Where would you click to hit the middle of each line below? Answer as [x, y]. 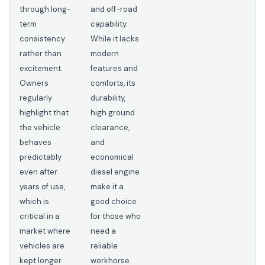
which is [34, 202]
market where [45, 231]
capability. [109, 24]
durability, [108, 98]
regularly [36, 98]
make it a [107, 187]
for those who [116, 216]
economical [112, 157]
